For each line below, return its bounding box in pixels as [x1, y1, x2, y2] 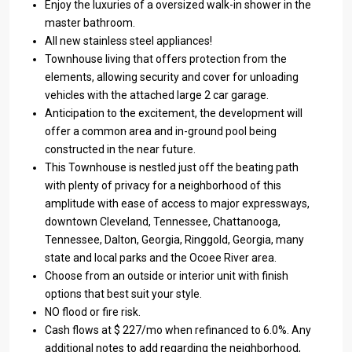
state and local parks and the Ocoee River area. [45, 251, 277, 264]
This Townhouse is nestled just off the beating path [45, 161, 299, 174]
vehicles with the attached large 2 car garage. [45, 89, 269, 101]
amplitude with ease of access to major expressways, [45, 197, 310, 210]
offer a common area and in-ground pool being [45, 125, 277, 137]
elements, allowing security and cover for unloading [45, 71, 299, 83]
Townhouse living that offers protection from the [45, 53, 287, 65]
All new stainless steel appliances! [45, 35, 212, 47]
